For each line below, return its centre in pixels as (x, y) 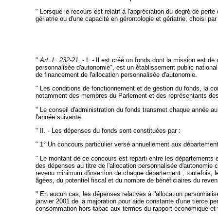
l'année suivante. (59, 117)
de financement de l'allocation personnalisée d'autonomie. (116, 74)
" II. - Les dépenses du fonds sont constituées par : (108, 130)
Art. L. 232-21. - (62, 60)
